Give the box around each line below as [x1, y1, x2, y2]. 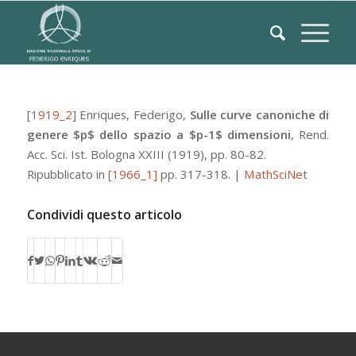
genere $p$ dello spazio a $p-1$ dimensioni [26, 126, 291, 142]
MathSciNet [243, 166, 308, 182]
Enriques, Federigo [79, 106, 183, 122]
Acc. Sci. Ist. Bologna [26, 146, 135, 162]
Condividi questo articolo [26, 206, 182, 223]
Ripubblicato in [26, 166, 108, 182]
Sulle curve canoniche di [189, 106, 330, 122]
